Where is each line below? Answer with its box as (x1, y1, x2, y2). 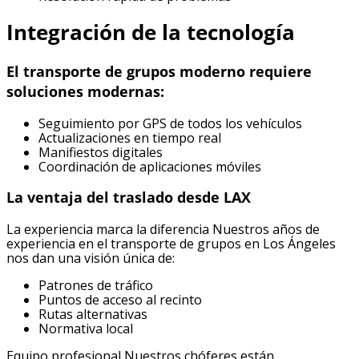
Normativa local (38, 319, 133, 337)
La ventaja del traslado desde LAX (6, 188, 251, 208)
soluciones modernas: (6, 82, 164, 102)
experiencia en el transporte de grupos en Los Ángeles (6, 234, 336, 252)
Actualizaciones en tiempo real (38, 128, 221, 147)
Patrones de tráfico (38, 276, 153, 294)
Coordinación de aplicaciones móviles (38, 157, 261, 175)
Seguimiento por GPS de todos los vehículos (38, 114, 302, 132)
